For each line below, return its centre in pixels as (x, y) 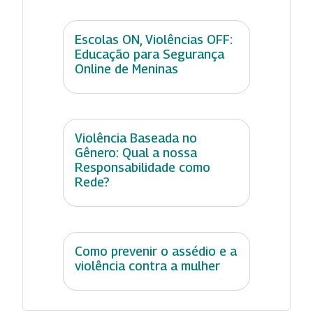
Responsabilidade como (143, 167)
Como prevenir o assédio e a (156, 251)
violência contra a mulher (147, 265)
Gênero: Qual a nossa (136, 152)
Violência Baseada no (136, 138)
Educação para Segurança (150, 54)
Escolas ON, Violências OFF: (154, 39)
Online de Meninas (126, 68)
